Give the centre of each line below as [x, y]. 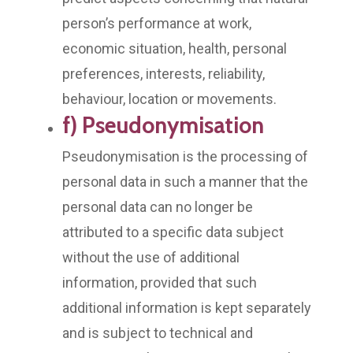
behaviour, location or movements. [169, 98]
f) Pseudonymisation [163, 124]
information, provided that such [160, 282]
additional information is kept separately [187, 307]
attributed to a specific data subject [173, 232]
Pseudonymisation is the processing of [185, 156]
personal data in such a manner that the [185, 181]
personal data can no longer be [158, 206]
